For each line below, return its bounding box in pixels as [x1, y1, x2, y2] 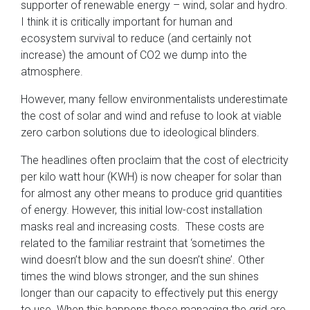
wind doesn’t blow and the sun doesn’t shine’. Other [21, 253, 264, 267]
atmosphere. [21, 65, 83, 79]
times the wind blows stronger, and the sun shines [21, 270, 259, 284]
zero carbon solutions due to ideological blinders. [21, 126, 259, 140]
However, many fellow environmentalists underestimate [21, 93, 288, 107]
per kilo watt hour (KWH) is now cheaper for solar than [21, 170, 282, 184]
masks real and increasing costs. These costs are [21, 220, 264, 234]
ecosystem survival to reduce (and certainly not [21, 32, 251, 46]
